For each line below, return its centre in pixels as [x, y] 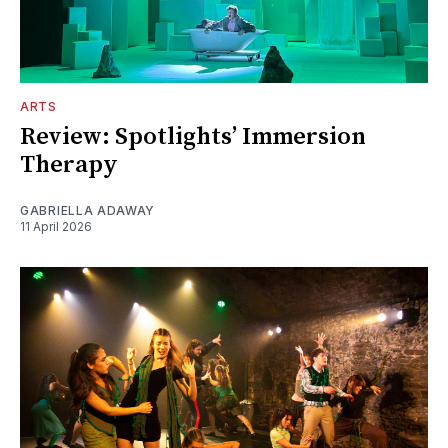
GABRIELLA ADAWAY [88, 210]
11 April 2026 [56, 226]
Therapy [69, 164]
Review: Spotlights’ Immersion [193, 136]
